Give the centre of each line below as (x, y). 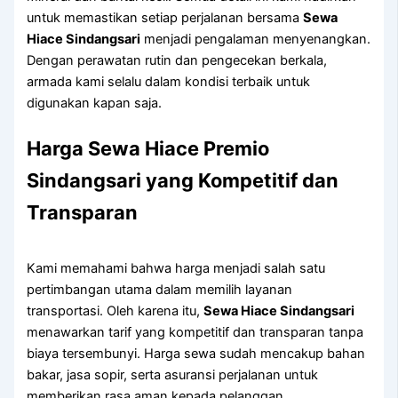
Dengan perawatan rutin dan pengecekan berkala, (177, 60)
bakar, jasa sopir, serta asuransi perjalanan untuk (173, 375)
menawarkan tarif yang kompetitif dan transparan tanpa (195, 333)
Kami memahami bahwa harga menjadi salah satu (176, 269)
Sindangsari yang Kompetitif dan (183, 181)
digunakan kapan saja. (95, 103)
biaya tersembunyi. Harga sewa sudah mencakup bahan (196, 354)
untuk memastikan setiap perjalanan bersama (165, 17)
